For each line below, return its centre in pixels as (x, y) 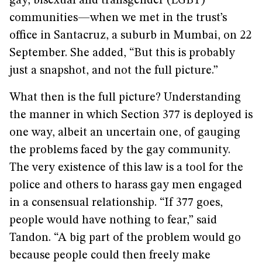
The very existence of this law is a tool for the (126, 168)
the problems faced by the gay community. (120, 150)
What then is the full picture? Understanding (125, 98)
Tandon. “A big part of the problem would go (125, 238)
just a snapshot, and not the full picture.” (114, 71)
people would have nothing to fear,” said (113, 220)
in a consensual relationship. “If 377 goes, (116, 203)
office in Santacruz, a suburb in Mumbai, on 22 (130, 36)
